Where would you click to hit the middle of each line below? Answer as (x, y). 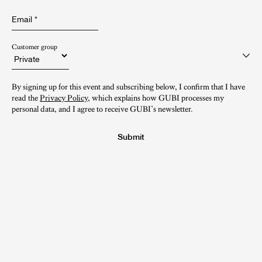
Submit (131, 137)
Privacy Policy (64, 97)
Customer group (35, 46)
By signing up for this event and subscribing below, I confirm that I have (128, 86)
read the (26, 97)
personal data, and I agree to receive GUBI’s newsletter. (102, 108)
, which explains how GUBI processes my (156, 97)
